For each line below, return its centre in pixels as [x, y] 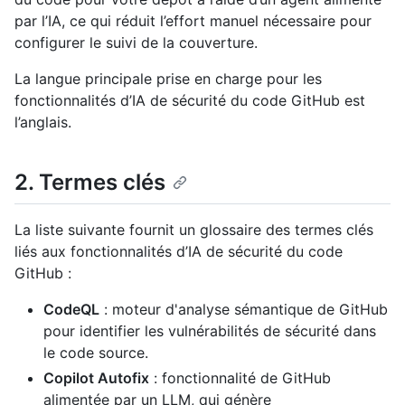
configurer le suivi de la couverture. [136, 43]
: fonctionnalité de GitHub [240, 377]
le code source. [96, 352]
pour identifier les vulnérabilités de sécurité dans [210, 330]
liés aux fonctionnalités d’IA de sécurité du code [179, 251]
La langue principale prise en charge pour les [168, 79]
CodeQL [71, 309]
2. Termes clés [90, 183]
